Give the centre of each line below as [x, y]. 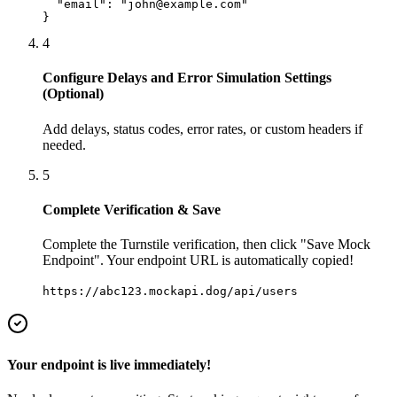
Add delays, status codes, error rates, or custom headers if [202, 128]
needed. [64, 144]
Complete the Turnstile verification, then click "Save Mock [206, 245]
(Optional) [73, 94]
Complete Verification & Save [132, 210]
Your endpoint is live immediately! [109, 364]
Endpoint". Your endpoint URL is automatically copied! [198, 261]
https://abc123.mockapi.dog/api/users [170, 292]
